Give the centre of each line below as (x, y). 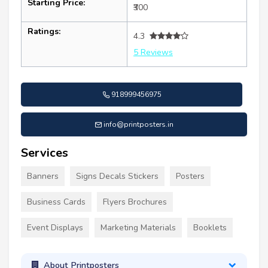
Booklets (210, 227)
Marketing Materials (138, 227)
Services (45, 153)
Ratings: (44, 31)
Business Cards (56, 202)
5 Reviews (153, 52)
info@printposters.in (138, 124)
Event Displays (55, 227)
